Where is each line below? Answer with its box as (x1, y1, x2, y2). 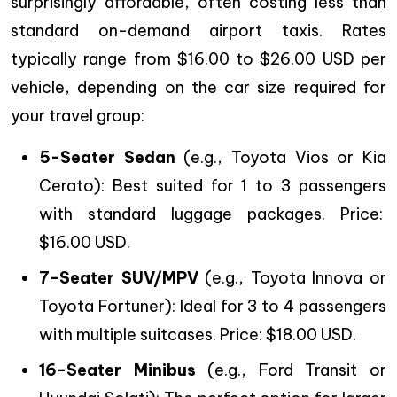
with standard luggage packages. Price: (39, 204, 386, 225)
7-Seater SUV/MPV (39, 268, 198, 289)
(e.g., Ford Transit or (195, 360, 387, 381)
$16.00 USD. (39, 232, 130, 253)
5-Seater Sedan (39, 147, 175, 168)
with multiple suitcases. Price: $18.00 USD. (39, 324, 356, 346)
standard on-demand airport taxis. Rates (11, 20, 386, 42)
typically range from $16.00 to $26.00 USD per (11, 49, 386, 70)
